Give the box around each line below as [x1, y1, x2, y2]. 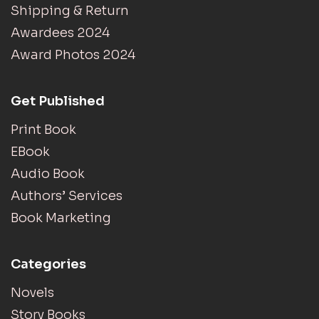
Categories [11, 256, 86, 272]
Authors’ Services [11, 187, 122, 204]
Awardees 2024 [11, 24, 110, 41]
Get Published [11, 93, 105, 109]
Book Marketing [11, 209, 111, 226]
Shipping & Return [11, 2, 129, 19]
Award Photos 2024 [11, 46, 135, 63]
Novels [11, 284, 54, 300]
